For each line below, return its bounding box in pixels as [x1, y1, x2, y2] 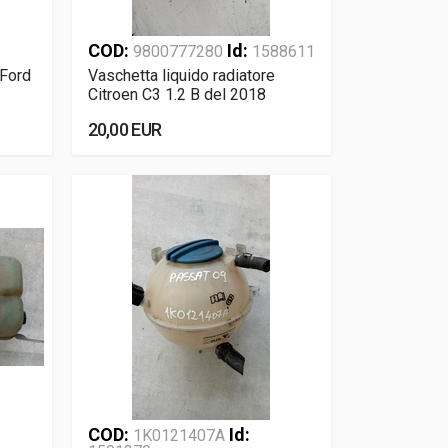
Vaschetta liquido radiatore [87, 66, 275, 85]
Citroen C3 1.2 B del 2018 [87, 85, 266, 104]
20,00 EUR [87, 119, 162, 140]
